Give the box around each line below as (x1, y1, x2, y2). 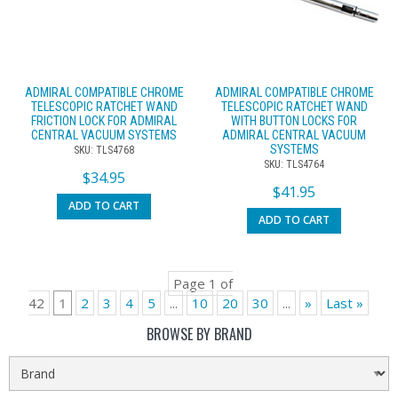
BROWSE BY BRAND (146, 323, 252, 345)
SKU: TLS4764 (264, 158, 324, 171)
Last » (325, 293, 363, 312)
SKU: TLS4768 (74, 144, 134, 157)
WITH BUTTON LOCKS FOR (231, 114, 357, 129)
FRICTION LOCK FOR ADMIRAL (31, 114, 177, 129)
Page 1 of (172, 274, 233, 292)
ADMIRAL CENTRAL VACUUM (222, 128, 366, 143)
